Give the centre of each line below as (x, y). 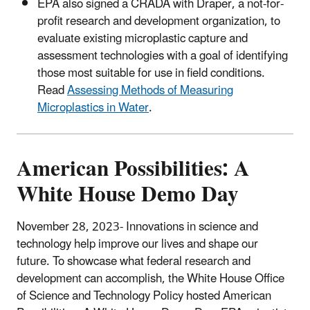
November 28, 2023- (70, 227)
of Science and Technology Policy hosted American (144, 296)
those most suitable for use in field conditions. (151, 74)
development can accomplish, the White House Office (151, 279)
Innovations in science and (192, 227)
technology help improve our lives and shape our (137, 244)
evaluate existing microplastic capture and (143, 39)
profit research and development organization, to (159, 22)
